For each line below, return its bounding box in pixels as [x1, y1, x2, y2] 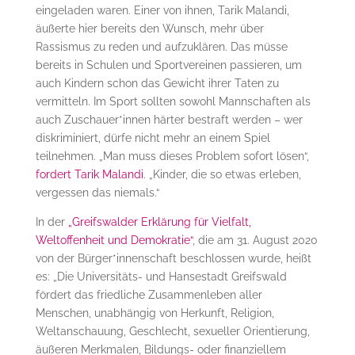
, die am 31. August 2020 [192, 233, 318, 246]
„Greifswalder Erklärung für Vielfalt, [67, 215, 251, 228]
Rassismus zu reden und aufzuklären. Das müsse [35, 40, 288, 53]
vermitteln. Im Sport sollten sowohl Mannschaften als [35, 94, 311, 108]
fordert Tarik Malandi [35, 167, 143, 181]
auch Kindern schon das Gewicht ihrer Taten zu [35, 76, 279, 90]
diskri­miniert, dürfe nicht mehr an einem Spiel [35, 131, 270, 144]
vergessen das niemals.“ [35, 185, 159, 199]
